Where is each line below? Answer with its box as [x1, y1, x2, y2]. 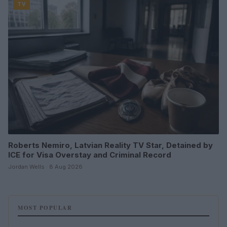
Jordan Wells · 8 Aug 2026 [8, 163, 83, 170]
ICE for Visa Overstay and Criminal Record [8, 149, 171, 160]
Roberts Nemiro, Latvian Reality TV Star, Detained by [8, 140, 213, 150]
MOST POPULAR [18, 203, 72, 212]
